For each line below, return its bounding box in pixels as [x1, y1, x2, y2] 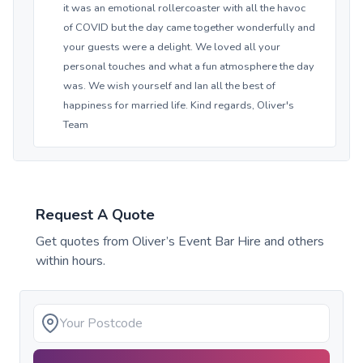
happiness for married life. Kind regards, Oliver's [63, 98, 294, 113]
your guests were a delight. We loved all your [63, 40, 280, 55]
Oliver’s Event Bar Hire [132, 233, 261, 251]
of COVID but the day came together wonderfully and [63, 20, 315, 36]
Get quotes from [36, 233, 132, 251]
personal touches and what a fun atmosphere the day [63, 59, 314, 75]
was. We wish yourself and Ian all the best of [63, 79, 275, 94]
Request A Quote [36, 205, 155, 225]
